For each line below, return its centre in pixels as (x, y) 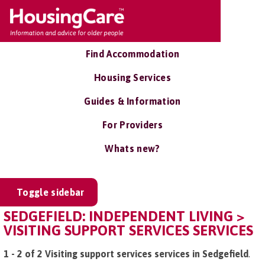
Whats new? (132, 148)
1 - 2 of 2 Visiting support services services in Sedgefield (126, 254)
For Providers (132, 125)
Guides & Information (132, 101)
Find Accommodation (132, 54)
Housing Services (132, 77)
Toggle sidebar (51, 192)
